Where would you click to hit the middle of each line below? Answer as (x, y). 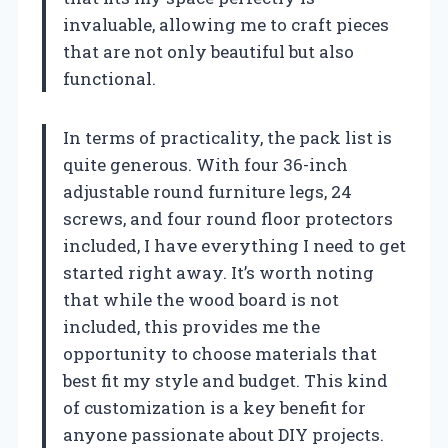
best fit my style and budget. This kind (225, 380)
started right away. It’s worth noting (218, 272)
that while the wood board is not (201, 299)
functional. (109, 78)
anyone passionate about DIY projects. (223, 434)
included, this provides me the (191, 326)
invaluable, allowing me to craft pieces (226, 24)
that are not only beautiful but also (208, 51)
